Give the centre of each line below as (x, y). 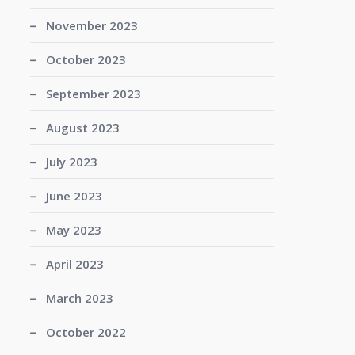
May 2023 (73, 230)
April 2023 (74, 264)
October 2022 (86, 332)
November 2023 (92, 25)
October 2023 (86, 59)
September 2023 (93, 94)
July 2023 (71, 162)
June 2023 (74, 196)
